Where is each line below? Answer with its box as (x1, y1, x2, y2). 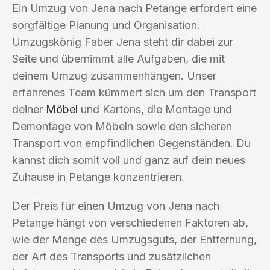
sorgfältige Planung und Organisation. (12, 18, 200, 31)
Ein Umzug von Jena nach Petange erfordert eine (12, 1, 257, 14)
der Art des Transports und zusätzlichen (12, 250, 211, 263)
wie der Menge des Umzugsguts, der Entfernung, (12, 233, 257, 246)
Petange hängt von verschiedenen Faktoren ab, (12, 216, 248, 229)
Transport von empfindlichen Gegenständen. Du (12, 136, 251, 149)
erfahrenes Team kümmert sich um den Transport (12, 86, 256, 99)
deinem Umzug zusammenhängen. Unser (12, 69, 216, 82)
